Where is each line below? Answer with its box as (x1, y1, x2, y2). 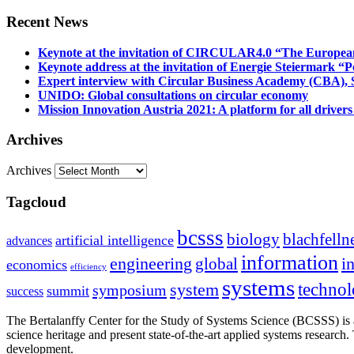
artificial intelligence (55, 232, 174, 248)
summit (47, 282, 89, 299)
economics (6, 256, 67, 273)
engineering (110, 254, 192, 273)
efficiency (70, 262, 107, 271)
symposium (92, 281, 167, 299)
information (241, 250, 338, 274)
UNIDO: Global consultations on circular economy (38, 88, 308, 102)
